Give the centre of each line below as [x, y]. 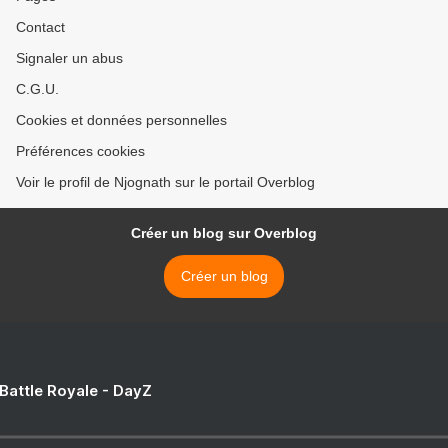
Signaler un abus [69, 58]
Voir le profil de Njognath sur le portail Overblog [165, 182]
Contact [40, 27]
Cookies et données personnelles [121, 120]
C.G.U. [37, 89]
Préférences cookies [80, 151]
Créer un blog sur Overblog [224, 233]
